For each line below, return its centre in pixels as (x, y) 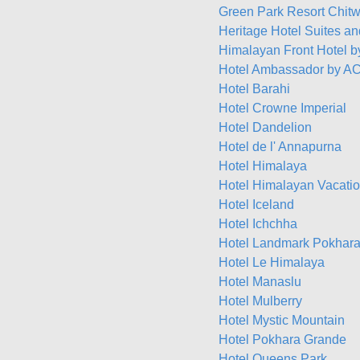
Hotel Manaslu (260, 282)
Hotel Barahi (254, 89)
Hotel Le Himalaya (272, 262)
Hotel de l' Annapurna (280, 147)
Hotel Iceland (256, 205)
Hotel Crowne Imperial (282, 108)
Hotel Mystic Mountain (282, 320)
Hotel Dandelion (265, 127)
